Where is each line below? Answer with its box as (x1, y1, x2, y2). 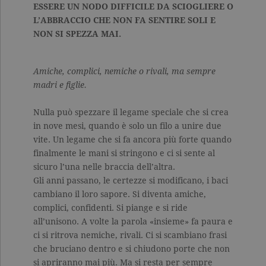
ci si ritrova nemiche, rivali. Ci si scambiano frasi (33, 230, 227, 240)
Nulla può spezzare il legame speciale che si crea (33, 107, 229, 118)
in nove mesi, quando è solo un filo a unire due (33, 121, 221, 131)
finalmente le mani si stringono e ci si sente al (33, 148, 215, 159)
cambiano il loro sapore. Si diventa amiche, (33, 189, 206, 199)
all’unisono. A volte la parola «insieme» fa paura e (33, 217, 233, 227)
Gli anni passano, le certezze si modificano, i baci (33, 176, 228, 186)
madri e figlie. (33, 80, 87, 90)
